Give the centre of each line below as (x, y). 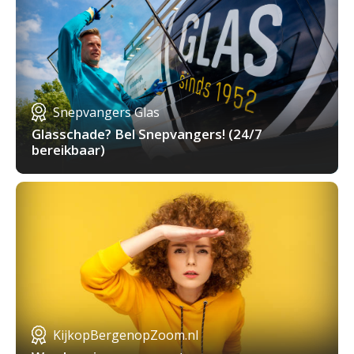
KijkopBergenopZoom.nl (126, 335)
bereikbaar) (68, 150)
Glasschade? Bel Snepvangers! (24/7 (147, 134)
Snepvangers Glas (106, 113)
